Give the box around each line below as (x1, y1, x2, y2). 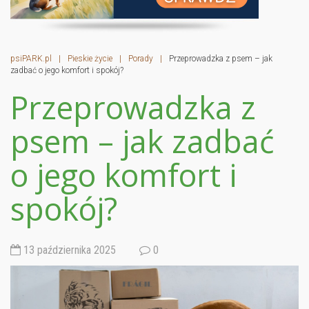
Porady (128, 53, 153, 63)
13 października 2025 (21, 243, 116, 257)
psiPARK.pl (10, 53, 52, 63)
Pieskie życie (68, 53, 112, 63)
